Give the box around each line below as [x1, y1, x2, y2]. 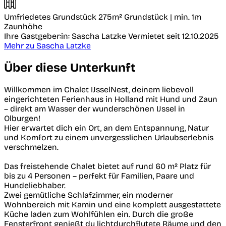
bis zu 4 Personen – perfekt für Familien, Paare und [4, 171, 194, 181]
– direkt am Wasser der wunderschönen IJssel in [4, 104, 185, 114]
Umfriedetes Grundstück [4, 12, 98, 22]
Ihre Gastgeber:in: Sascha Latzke [4, 31, 126, 41]
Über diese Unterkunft [4, 61, 136, 75]
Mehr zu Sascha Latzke [4, 41, 91, 51]
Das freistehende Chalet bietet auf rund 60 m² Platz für [4, 161, 211, 172]
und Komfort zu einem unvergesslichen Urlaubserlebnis [4, 133, 213, 143]
